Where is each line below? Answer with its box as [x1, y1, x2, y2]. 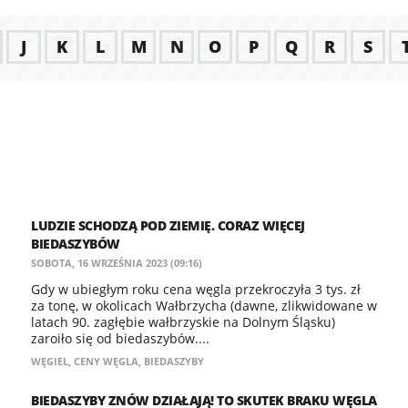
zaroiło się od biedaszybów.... [31, 330, 209, 347]
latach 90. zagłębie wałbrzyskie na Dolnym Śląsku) [31, 313, 335, 331]
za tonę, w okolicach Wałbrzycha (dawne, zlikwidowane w [31, 297, 377, 314]
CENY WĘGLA [74, 354, 138, 368]
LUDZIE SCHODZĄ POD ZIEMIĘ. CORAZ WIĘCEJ [31, 217, 305, 234]
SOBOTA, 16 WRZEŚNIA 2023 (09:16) [31, 256, 202, 270]
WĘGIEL [31, 354, 68, 368]
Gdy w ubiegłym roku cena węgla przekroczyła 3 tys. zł [31, 280, 361, 298]
